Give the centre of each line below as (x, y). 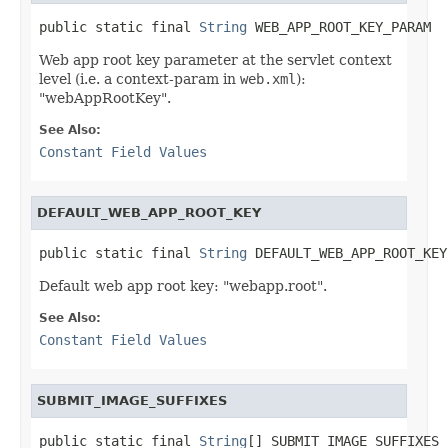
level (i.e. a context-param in (139, 78)
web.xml (268, 78)
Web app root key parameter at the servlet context (215, 59)
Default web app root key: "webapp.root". (183, 285)
